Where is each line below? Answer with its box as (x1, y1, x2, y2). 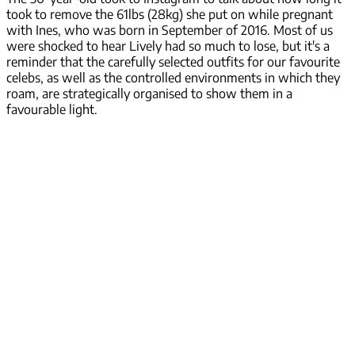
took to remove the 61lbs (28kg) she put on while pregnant (6, 6, 333, 23)
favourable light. (6, 101, 97, 118)
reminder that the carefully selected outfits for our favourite (6, 54, 340, 71)
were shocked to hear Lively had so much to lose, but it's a (6, 38, 330, 55)
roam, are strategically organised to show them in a (6, 86, 292, 102)
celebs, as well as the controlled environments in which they (6, 70, 340, 86)
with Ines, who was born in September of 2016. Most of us (6, 22, 333, 39)
